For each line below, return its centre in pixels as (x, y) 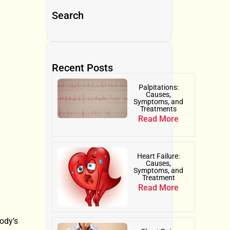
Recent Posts (83, 68)
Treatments (159, 109)
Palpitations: (158, 87)
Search (68, 15)
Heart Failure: (159, 156)
